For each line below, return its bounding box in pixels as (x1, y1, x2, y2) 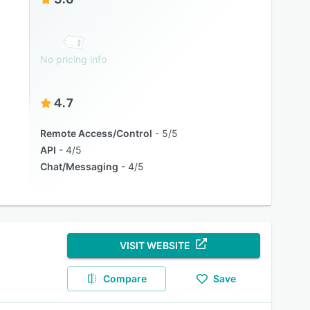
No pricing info (39, 53, 107, 65)
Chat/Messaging (39, 161, 118, 172)
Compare (103, 273, 147, 284)
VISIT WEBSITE (120, 239, 191, 251)
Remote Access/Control (39, 127, 152, 139)
